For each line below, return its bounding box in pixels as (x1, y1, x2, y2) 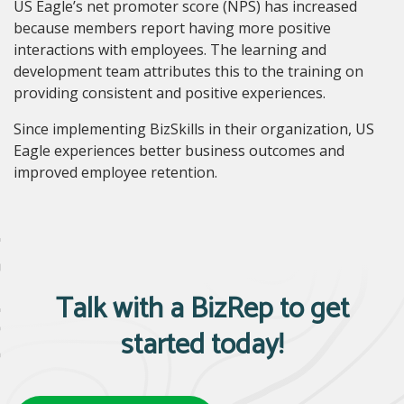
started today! (121, 321, 283, 369)
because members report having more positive (14, 17, 331, 38)
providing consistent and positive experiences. (14, 82, 326, 103)
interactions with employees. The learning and (14, 39, 326, 60)
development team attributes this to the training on (14, 60, 363, 81)
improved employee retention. (14, 161, 217, 182)
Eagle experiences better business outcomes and (14, 140, 344, 161)
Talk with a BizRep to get (55, 285, 349, 333)
